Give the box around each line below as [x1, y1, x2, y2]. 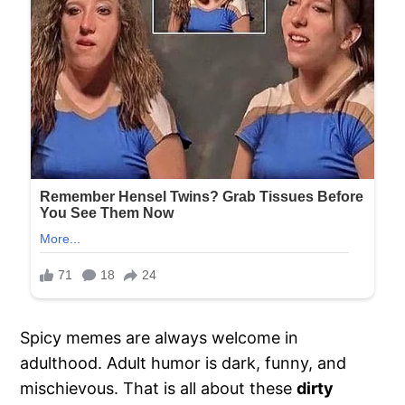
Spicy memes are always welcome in [20, 327, 299, 347]
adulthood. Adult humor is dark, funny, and [20, 353, 347, 372]
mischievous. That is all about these [20, 378, 297, 398]
